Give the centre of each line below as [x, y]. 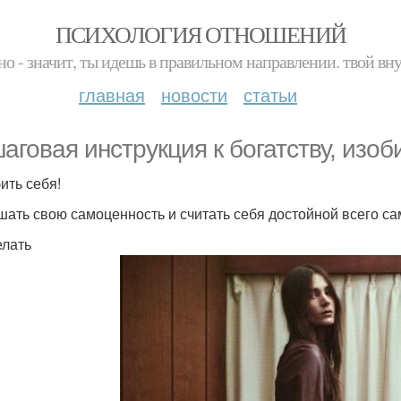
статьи [270, 94]
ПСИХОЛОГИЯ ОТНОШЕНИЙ [200, 34]
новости [194, 94]
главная [112, 94]
